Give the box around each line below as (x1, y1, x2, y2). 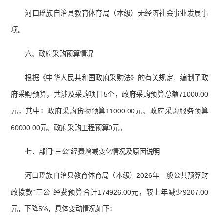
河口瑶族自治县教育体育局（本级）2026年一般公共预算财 (25, 172, 208, 180)
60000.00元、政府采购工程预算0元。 (11, 124, 127, 132)
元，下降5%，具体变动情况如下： (11, 205, 117, 213)
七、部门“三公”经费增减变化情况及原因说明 (25, 148, 160, 156)
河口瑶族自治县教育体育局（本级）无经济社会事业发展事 (25, 9, 208, 18)
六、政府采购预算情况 (25, 50, 94, 58)
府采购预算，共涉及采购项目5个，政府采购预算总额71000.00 (11, 90, 208, 99)
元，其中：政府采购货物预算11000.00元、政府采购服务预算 (11, 107, 208, 115)
